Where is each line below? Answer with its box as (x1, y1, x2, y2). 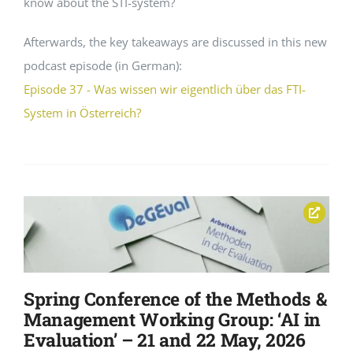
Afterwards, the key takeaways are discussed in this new (23, 33, 327, 50)
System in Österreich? (23, 104, 141, 121)
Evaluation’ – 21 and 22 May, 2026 (23, 327, 306, 351)
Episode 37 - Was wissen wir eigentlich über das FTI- (23, 80, 306, 97)
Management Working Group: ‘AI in (23, 307, 321, 331)
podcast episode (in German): (23, 57, 182, 73)
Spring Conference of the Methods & (23, 286, 327, 310)
